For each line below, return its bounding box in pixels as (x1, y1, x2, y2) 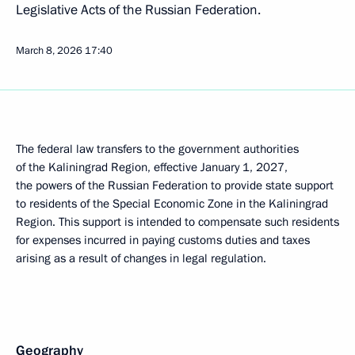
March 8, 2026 (16, 44, 82, 58)
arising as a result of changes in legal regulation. (16, 250, 266, 266)
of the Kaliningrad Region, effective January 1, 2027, (16, 159, 288, 175)
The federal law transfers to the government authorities (16, 141, 299, 157)
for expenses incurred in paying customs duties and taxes (16, 232, 310, 248)
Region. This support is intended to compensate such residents (16, 214, 339, 230)
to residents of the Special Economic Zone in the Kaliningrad (16, 196, 328, 212)
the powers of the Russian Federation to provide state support (16, 177, 334, 193)
